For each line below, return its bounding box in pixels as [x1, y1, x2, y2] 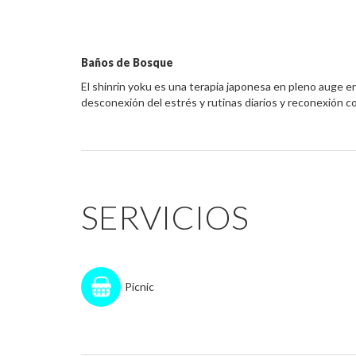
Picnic [125, 280, 154, 293]
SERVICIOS [81, 197, 249, 237]
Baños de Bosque [81, 56, 173, 69]
